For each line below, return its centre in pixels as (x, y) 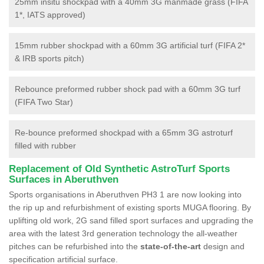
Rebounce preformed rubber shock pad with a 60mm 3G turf (128, 89)
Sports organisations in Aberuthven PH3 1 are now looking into (125, 194)
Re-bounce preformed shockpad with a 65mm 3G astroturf (124, 132)
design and (223, 246)
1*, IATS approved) (50, 14)
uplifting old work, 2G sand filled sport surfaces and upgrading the (131, 220)
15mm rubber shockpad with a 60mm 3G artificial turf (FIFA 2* (130, 45)
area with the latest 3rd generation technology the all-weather (123, 233)
